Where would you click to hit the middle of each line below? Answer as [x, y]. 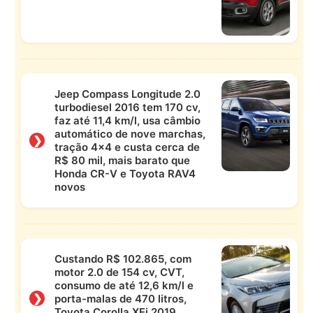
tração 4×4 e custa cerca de [127, 147]
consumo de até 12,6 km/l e [124, 285]
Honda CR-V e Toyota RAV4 [125, 173]
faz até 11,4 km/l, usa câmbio [127, 120]
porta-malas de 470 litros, [120, 298]
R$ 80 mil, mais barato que [122, 160]
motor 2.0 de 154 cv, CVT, [119, 272]
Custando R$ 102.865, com [123, 259]
